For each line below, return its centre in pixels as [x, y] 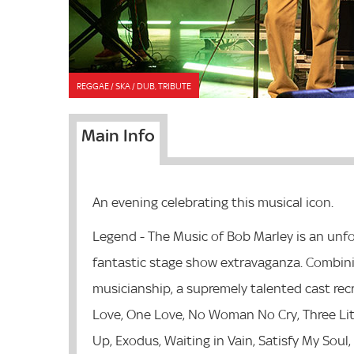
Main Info [118, 135]
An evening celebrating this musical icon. [213, 202]
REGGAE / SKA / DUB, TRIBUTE [134, 86]
